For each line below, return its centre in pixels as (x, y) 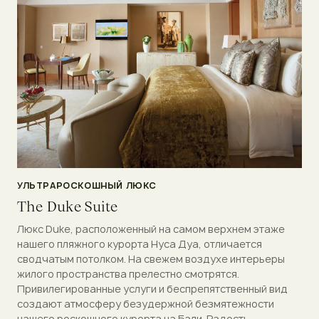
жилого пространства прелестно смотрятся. (128, 273)
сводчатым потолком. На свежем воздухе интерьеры (151, 258)
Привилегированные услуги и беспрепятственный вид (152, 288)
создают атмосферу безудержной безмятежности (146, 303)
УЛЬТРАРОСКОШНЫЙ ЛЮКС (87, 185)
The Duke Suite (68, 206)
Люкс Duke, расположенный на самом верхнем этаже (151, 229)
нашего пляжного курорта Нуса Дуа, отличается (140, 244)
